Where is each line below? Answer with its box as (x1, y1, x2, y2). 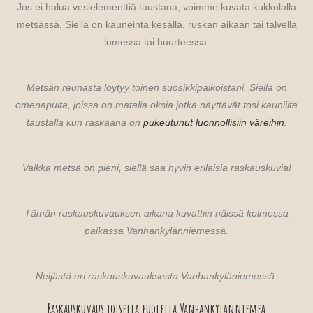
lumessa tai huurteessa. (103, 36, 210, 48)
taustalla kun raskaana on (26, 117, 143, 128)
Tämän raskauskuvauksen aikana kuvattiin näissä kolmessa (24, 208, 289, 219)
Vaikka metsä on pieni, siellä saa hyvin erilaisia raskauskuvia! (22, 162, 291, 173)
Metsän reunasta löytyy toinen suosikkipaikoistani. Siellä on (26, 82, 287, 93)
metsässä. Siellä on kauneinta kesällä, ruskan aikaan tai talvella (16, 19, 297, 30)
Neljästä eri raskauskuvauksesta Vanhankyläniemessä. (36, 270, 277, 282)
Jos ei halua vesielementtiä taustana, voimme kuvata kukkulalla (17, 1, 296, 13)
